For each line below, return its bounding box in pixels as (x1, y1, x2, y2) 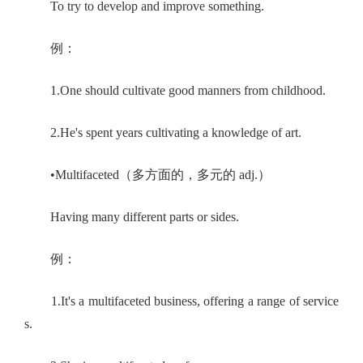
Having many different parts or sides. (24, 210, 239, 224)
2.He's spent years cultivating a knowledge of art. (24, 126, 301, 140)
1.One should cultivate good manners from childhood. (24, 83, 326, 98)
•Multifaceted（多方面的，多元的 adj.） (24, 168, 271, 182)
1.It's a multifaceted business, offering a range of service (24, 294, 339, 309)
